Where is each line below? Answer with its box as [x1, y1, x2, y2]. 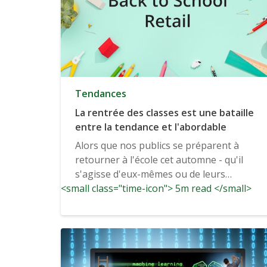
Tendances [75, 87, 126, 101]
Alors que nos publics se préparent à [75, 139, 239, 153]
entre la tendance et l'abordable [75, 120, 226, 134]
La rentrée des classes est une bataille [75, 106, 254, 120]
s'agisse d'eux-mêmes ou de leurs [75, 167, 225, 181]
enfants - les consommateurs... [75, 182, 211, 195]
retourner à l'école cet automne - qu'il [75, 153, 243, 167]
